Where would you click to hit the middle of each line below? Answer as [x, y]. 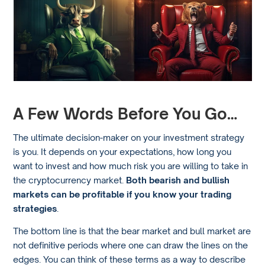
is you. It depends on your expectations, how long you [122, 151]
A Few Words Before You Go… [125, 114]
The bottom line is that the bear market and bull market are [132, 231]
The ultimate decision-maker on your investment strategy [129, 137]
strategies [35, 208]
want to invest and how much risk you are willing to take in [131, 165]
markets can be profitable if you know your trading [122, 194]
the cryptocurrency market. [70, 180]
